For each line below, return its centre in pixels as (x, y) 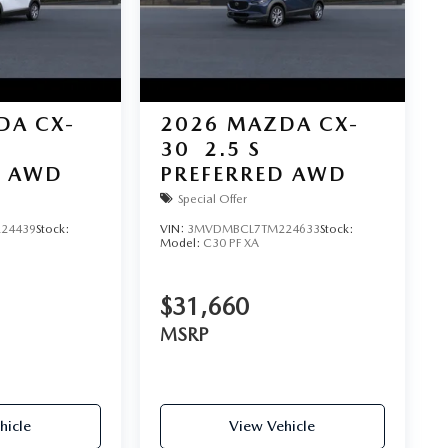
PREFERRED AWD (253, 174)
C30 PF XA (230, 243)
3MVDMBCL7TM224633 (253, 229)
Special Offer (212, 198)
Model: (181, 243)
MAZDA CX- (292, 124)
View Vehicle (272, 426)
